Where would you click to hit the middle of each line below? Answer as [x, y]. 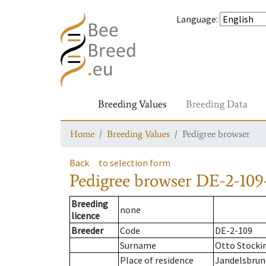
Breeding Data [217, 104]
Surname [138, 246]
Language [196, 19]
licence [85, 216]
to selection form [134, 163]
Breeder [87, 231]
